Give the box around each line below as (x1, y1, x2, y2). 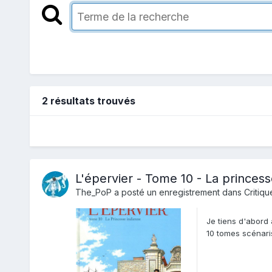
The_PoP (75, 187, 112, 198)
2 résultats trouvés (41, 95, 135, 107)
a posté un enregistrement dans (111, 187, 244, 198)
